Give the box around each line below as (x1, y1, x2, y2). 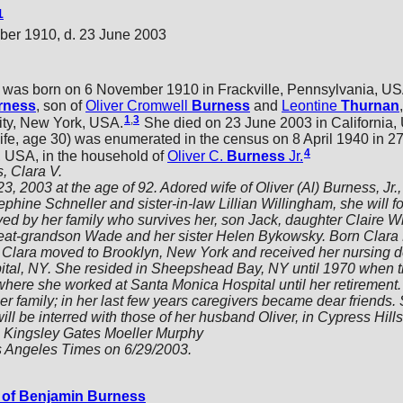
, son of (36, 97, 85, 113)
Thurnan (341, 97, 399, 113)
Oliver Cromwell (85, 97, 188, 113)
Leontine (282, 97, 337, 113)
